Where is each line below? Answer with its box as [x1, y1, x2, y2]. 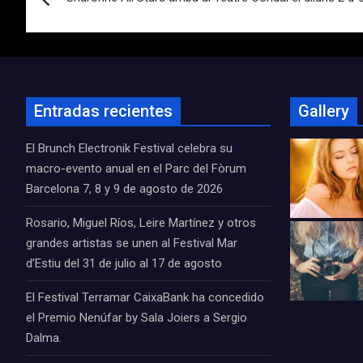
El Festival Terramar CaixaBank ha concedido [26, 290, 264, 305]
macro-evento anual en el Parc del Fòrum [26, 161, 246, 176]
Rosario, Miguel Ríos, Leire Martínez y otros [26, 216, 256, 230]
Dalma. [26, 331, 62, 345]
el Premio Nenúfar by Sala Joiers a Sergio [26, 310, 247, 325]
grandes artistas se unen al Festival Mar [26, 236, 237, 250]
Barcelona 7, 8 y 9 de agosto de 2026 [26, 181, 223, 196]
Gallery [298, 101, 349, 121]
